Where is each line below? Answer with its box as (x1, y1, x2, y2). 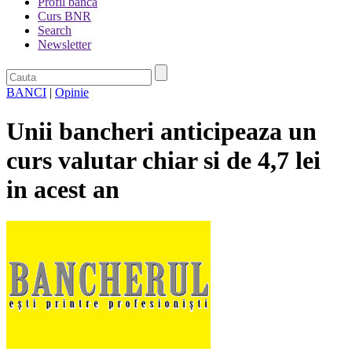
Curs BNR (38, 9, 91, 24)
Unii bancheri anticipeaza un (6, 116, 317, 145)
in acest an (6, 174, 119, 203)
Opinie (55, 86, 89, 100)
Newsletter (38, 38, 91, 52)
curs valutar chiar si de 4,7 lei (6, 145, 321, 174)
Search (38, 24, 71, 38)
